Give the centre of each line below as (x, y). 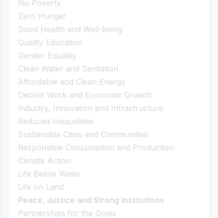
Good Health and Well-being (70, 29)
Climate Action (45, 161)
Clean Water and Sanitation (68, 69)
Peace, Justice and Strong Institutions (91, 200)
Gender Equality (47, 55)
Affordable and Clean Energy (72, 82)
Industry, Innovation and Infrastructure (91, 108)
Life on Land (41, 187)
